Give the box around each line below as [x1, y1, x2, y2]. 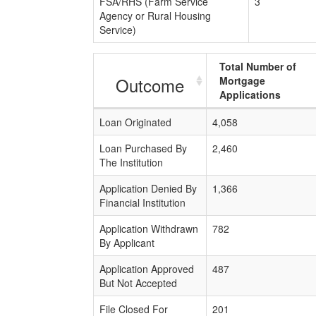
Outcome [116, 73, 184, 97]
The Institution [99, 155, 163, 169]
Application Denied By [99, 181, 197, 195]
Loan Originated [99, 115, 171, 129]
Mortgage [219, 73, 265, 87]
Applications [219, 87, 281, 102]
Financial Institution [99, 195, 186, 209]
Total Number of [219, 59, 296, 73]
